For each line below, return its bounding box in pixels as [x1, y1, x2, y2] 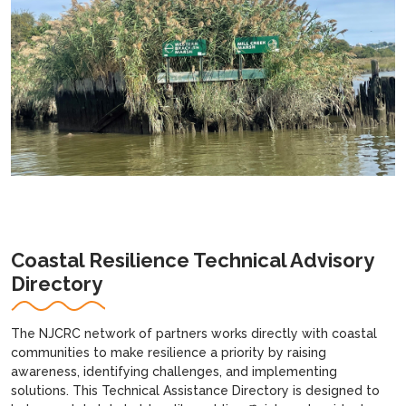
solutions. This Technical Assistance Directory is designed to [11, 382, 380, 398]
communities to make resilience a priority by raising [11, 344, 326, 360]
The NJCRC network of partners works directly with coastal [11, 325, 377, 341]
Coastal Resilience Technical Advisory [11, 247, 373, 272]
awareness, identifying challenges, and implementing [11, 363, 337, 379]
